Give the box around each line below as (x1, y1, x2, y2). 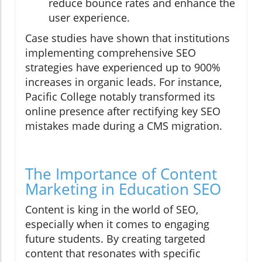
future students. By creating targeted (25, 232, 205, 246)
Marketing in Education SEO (25, 178, 221, 200)
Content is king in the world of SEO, (25, 202, 198, 217)
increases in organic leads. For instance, (25, 75, 222, 89)
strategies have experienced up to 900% (25, 60, 220, 75)
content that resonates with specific (25, 246, 201, 261)
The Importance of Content (25, 163, 217, 185)
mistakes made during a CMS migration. (25, 119, 222, 133)
